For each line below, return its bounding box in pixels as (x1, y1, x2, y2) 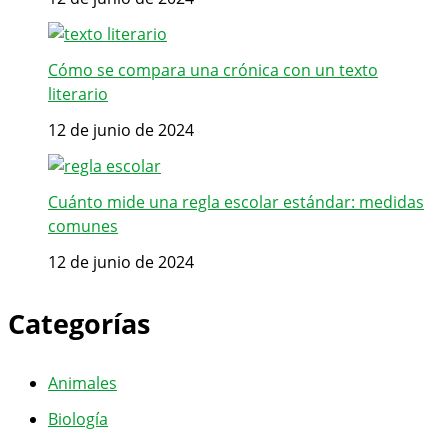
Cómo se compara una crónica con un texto (48, 59, 378, 82)
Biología (48, 407, 108, 430)
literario (48, 83, 108, 106)
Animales (48, 371, 117, 394)
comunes (48, 215, 118, 238)
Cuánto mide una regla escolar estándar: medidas (48, 191, 424, 214)
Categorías (8, 304, 150, 342)
